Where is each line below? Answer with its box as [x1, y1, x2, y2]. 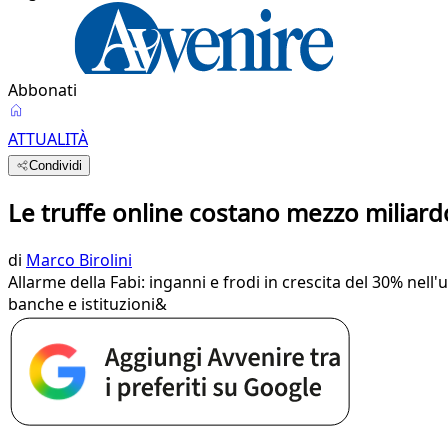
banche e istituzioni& [8, 292, 167, 315]
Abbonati [8, 79, 77, 101]
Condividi [29, 158, 83, 173]
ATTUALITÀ [8, 128, 88, 150]
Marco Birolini [26, 248, 132, 271]
